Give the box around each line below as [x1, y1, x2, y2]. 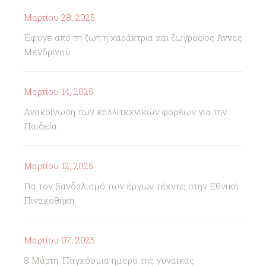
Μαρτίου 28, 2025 [24, 11, 95, 23]
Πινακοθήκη [24, 194, 74, 206]
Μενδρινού [24, 46, 70, 58]
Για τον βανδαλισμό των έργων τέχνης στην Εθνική [24, 180, 238, 192]
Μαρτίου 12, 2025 [24, 160, 93, 172]
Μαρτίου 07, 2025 [24, 234, 95, 246]
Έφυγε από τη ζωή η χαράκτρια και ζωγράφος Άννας [24, 31, 242, 43]
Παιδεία [24, 120, 57, 132]
